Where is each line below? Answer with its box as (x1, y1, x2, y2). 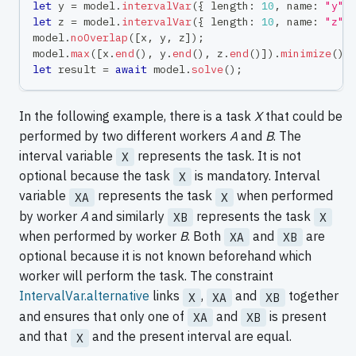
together (285, 288, 339, 304)
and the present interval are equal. (89, 328, 292, 345)
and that (19, 328, 71, 345)
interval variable (19, 147, 116, 164)
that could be (262, 107, 342, 124)
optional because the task (19, 167, 173, 184)
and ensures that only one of (19, 308, 188, 324)
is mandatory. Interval (192, 167, 320, 184)
